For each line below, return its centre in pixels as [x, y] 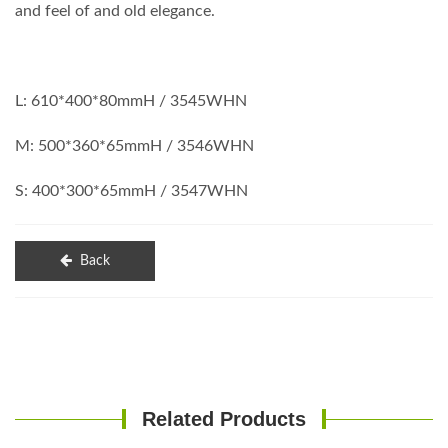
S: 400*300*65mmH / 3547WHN [131, 191]
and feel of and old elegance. [115, 11]
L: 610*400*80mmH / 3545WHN [131, 101]
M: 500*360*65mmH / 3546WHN [134, 146]
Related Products [224, 419]
